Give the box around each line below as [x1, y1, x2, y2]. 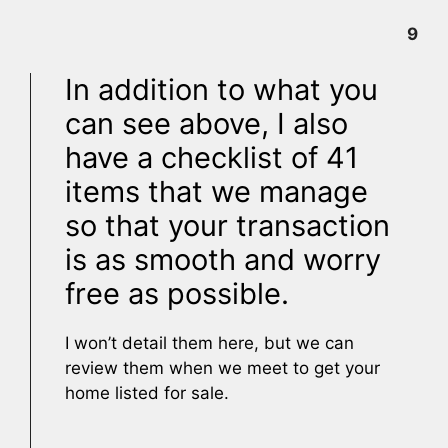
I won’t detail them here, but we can [65, 332, 354, 353]
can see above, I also [65, 105, 348, 141]
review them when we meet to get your [65, 357, 380, 378]
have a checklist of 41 [65, 139, 358, 175]
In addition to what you [65, 71, 378, 107]
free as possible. [65, 275, 289, 311]
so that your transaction [65, 207, 390, 243]
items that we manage [65, 173, 368, 209]
